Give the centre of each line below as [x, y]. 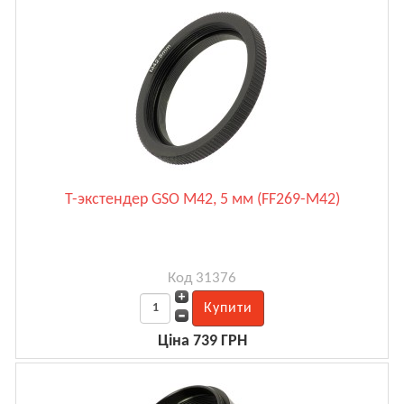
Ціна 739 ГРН [202, 341]
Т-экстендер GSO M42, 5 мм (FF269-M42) [202, 199]
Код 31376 [202, 278]
